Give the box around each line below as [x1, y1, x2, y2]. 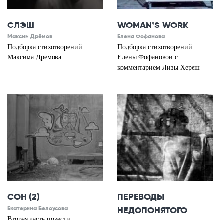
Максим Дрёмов [7, 33, 52, 40]
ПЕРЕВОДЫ [117, 192, 164, 203]
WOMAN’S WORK [117, 20, 188, 31]
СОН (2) [7, 192, 40, 203]
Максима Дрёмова [7, 52, 61, 62]
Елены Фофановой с [117, 52, 178, 62]
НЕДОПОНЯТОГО [117, 205, 187, 216]
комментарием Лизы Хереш [117, 62, 200, 72]
